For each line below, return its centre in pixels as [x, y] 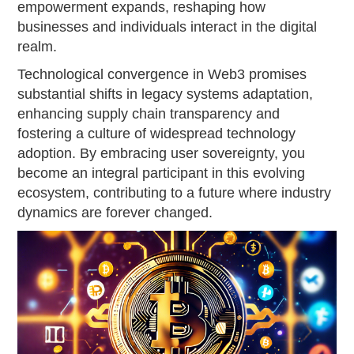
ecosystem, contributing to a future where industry [175, 192]
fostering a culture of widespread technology [157, 133]
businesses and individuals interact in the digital [168, 26]
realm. [38, 46]
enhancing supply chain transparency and [149, 113]
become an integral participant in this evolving [162, 173]
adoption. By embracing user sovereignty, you [162, 153]
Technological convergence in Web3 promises [162, 74]
